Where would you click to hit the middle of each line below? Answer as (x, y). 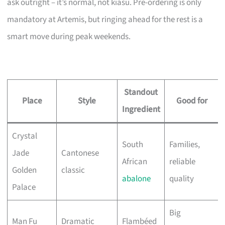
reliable (182, 161)
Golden (24, 170)
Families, (184, 144)
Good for (192, 101)
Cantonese (80, 153)
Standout (141, 92)
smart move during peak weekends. (69, 36)
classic (73, 170)
